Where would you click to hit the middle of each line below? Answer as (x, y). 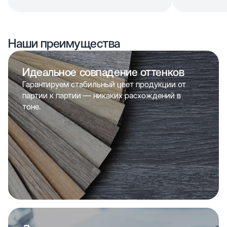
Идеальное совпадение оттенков (103, 72)
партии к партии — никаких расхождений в (102, 95)
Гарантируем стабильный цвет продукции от (104, 84)
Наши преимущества (64, 43)
